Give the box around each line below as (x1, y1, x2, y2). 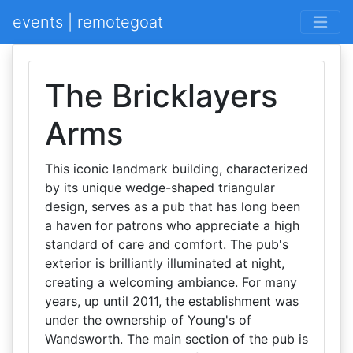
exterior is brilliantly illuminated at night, (45, 255, 284, 271)
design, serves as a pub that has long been (45, 199, 300, 214)
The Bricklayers (45, 76, 277, 115)
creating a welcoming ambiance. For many (45, 274, 297, 290)
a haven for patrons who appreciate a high (45, 217, 299, 233)
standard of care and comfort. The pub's (45, 236, 288, 252)
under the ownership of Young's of (45, 312, 251, 328)
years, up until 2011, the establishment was (45, 293, 299, 309)
